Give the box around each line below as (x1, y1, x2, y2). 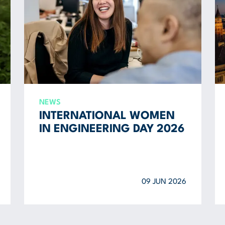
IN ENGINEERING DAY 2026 (39, 124, 185, 135)
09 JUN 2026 (141, 178, 186, 186)
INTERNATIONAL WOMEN (39, 110, 175, 122)
